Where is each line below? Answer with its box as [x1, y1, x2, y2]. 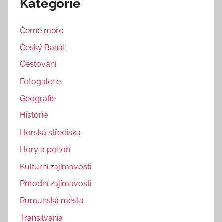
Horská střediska [20, 127, 81, 137]
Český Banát [20, 42, 65, 52]
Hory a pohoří [20, 145, 70, 155]
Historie [20, 111, 48, 120]
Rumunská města [20, 196, 84, 206]
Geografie [20, 94, 55, 104]
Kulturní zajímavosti [20, 162, 91, 171]
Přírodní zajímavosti [20, 178, 91, 188]
